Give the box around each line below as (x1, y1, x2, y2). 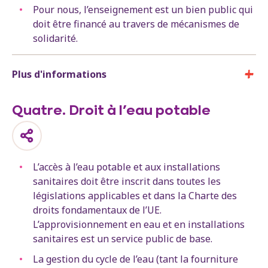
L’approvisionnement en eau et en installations (33, 217, 245, 231)
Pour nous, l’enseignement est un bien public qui (33, 2, 253, 16)
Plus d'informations (12, 67, 106, 81)
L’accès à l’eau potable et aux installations (33, 160, 220, 173)
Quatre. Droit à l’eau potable (12, 103, 211, 118)
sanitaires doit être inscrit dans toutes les (33, 174, 221, 188)
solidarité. (33, 31, 78, 45)
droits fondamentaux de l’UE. (33, 203, 162, 217)
